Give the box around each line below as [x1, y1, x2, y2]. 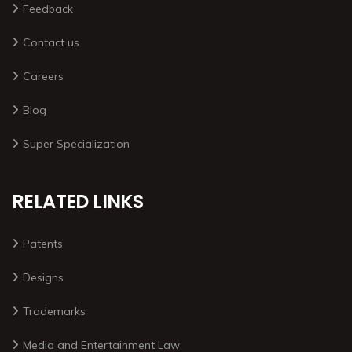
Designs [23, 270, 64, 285]
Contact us [23, 35, 79, 50]
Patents [23, 236, 63, 251]
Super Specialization [23, 137, 130, 152]
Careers [23, 69, 64, 84]
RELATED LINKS [12, 189, 144, 215]
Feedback [23, 2, 73, 16]
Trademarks [23, 304, 86, 319]
